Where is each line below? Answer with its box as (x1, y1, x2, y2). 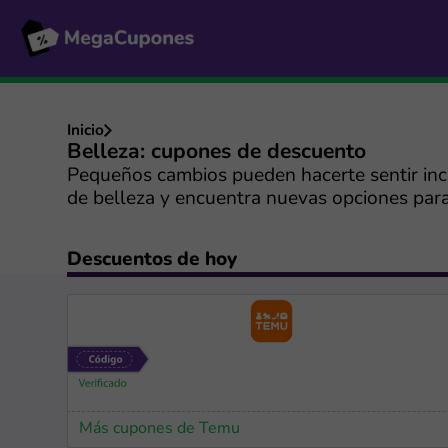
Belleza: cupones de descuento (67, 141, 367, 163)
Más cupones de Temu (79, 420, 241, 437)
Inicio (67, 122, 105, 139)
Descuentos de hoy (67, 250, 238, 270)
